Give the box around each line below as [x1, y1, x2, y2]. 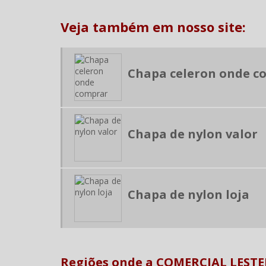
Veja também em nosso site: [61, 18, 246, 36]
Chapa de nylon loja [128, 186, 249, 203]
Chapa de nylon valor [128, 126, 258, 142]
